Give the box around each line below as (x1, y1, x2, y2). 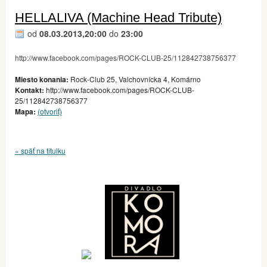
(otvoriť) (38, 105, 62, 116)
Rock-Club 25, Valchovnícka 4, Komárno (69, 73, 201, 84)
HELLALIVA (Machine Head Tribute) (15, 10, 222, 25)
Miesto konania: (15, 73, 69, 85)
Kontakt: (15, 84, 44, 95)
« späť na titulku (15, 145, 66, 156)
